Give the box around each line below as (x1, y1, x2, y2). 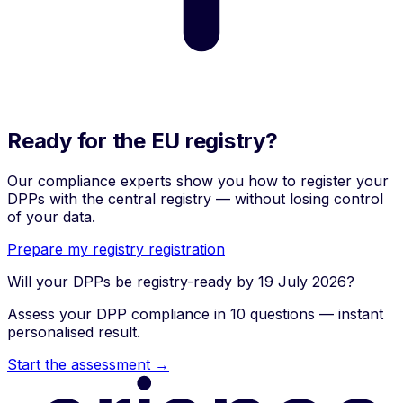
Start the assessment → (7, 355, 169, 374)
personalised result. (7, 323, 140, 342)
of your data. (7, 208, 95, 227)
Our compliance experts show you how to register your (7, 172, 389, 191)
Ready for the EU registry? (7, 128, 278, 155)
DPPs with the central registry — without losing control (7, 190, 383, 209)
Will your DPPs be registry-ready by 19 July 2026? (7, 273, 354, 291)
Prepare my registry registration (7, 240, 225, 259)
